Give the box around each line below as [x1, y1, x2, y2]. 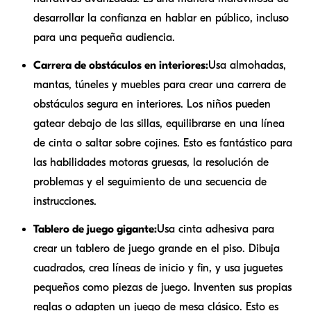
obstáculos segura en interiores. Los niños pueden [33, 97, 271, 110]
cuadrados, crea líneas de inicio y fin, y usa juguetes [33, 261, 283, 274]
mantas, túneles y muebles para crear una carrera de [33, 78, 286, 91]
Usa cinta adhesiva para [157, 222, 274, 235]
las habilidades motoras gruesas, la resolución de [33, 155, 269, 169]
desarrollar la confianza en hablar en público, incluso [33, 11, 289, 24]
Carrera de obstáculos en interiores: [33, 58, 208, 72]
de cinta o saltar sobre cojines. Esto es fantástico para [33, 136, 292, 149]
